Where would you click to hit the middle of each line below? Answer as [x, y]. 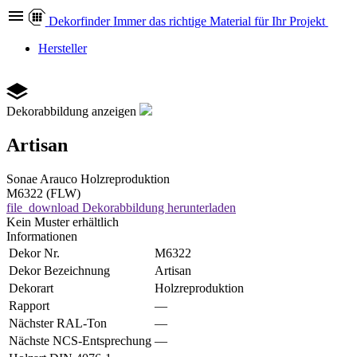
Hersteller [63, 48]
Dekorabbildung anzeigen [71, 111]
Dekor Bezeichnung [59, 270]
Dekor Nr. [34, 253]
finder [95, 21]
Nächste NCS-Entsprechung [80, 340]
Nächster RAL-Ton [58, 323]
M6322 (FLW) [43, 193]
